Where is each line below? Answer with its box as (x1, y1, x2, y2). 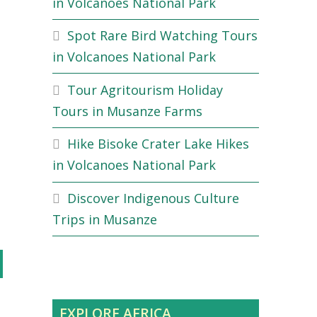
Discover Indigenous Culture (67, 190, 239, 207)
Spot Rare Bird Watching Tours (67, 27, 258, 45)
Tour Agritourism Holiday (67, 81, 223, 98)
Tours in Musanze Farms (52, 102, 202, 120)
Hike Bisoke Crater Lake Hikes (67, 135, 249, 153)
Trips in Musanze (52, 211, 157, 228)
